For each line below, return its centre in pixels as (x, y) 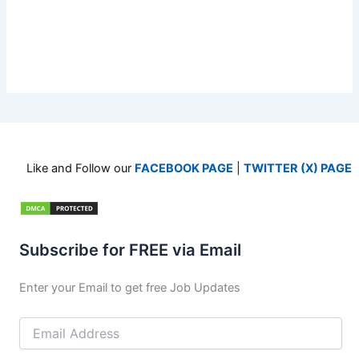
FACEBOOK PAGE (184, 168)
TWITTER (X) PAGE (298, 168)
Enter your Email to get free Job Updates (130, 287)
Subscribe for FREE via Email (130, 250)
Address (41, 341)
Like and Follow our (81, 168)
